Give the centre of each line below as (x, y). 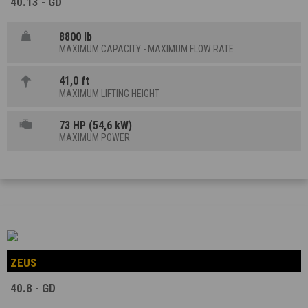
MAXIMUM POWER (95, 138)
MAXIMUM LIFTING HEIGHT (110, 93)
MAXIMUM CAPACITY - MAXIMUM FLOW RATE (147, 49)
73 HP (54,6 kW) (96, 125)
